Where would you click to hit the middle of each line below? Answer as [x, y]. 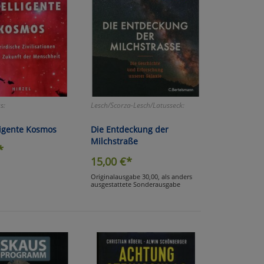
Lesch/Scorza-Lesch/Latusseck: [137, 105]
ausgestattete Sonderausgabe [135, 184]
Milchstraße [114, 141]
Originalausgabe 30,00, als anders [141, 176]
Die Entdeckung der [129, 129]
